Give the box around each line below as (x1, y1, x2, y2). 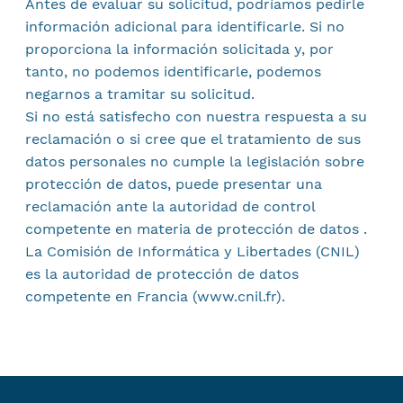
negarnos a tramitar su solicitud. (24, 85, 255, 103)
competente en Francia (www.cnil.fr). (24, 288, 285, 305)
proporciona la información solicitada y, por (24, 40, 334, 58)
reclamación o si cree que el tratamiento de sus (24, 130, 361, 148)
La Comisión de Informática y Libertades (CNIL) (24, 243, 360, 260)
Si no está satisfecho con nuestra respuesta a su (24, 108, 367, 125)
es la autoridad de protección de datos (24, 265, 299, 282)
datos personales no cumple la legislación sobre (24, 153, 364, 170)
